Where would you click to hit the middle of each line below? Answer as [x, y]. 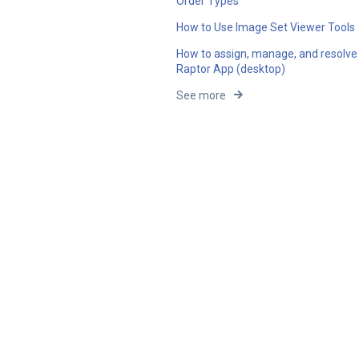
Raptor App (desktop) [231, 69]
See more [202, 96]
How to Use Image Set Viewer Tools [266, 28]
